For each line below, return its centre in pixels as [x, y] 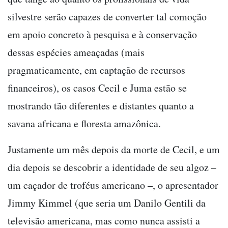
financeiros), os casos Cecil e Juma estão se [97, 88]
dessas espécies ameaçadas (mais [76, 52]
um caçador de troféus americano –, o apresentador [113, 185]
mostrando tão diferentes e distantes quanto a [101, 105]
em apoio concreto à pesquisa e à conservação [102, 34]
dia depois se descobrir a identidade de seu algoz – [112, 167]
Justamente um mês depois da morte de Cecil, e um [114, 149]
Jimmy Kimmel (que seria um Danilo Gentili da [107, 203]
